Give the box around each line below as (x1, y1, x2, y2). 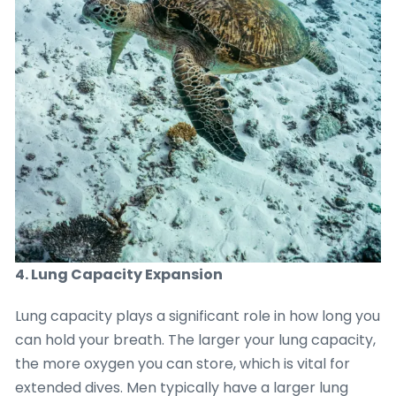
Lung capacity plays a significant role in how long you (15, 306, 380, 327)
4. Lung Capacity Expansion (15, 264, 223, 286)
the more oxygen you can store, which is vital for (15, 354, 350, 375)
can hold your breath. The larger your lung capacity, (15, 330, 376, 351)
